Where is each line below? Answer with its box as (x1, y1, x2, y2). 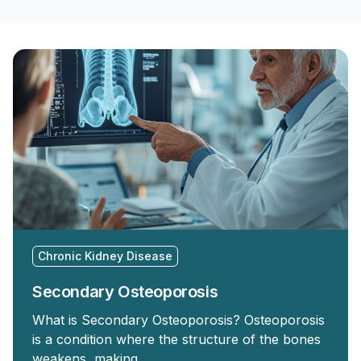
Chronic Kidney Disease (38, 249, 172, 263)
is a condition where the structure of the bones (32, 331, 321, 347)
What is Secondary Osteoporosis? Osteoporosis (32, 312, 325, 328)
